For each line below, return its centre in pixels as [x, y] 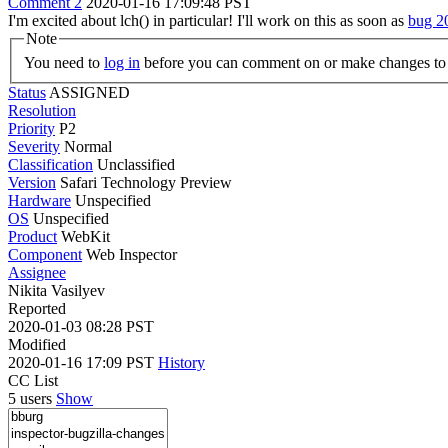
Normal [88, 146]
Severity [34, 146]
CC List [33, 380]
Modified [37, 344]
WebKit [85, 236]
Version [32, 182]
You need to [64, 62]
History [181, 362]
